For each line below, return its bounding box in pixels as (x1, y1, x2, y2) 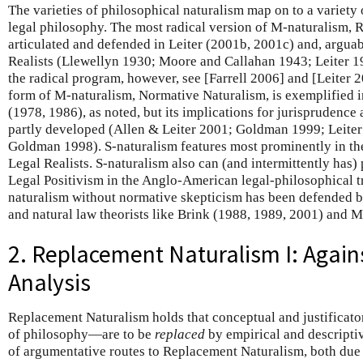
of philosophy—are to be (8, 326, 155, 342)
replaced (155, 326, 205, 342)
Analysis (8, 267, 91, 297)
